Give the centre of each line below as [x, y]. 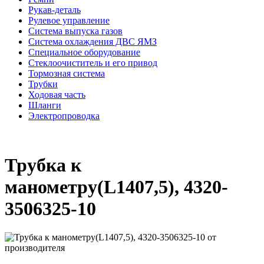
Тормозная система [67, 74]
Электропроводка [64, 116]
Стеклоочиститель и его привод [93, 63]
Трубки [43, 84]
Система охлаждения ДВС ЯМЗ [93, 42]
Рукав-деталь [55, 10]
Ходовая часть [57, 95]
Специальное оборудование [84, 52]
